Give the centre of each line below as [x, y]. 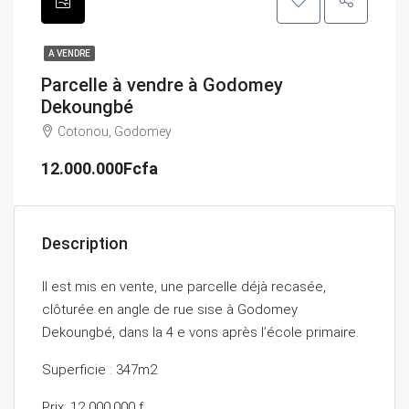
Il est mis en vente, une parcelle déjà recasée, [184, 287]
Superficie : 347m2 [100, 370]
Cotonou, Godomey [115, 131]
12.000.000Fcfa [100, 168]
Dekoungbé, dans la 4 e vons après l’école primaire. [200, 332]
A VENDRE [69, 53]
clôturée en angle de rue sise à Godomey [170, 309]
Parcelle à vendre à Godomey [162, 85]
